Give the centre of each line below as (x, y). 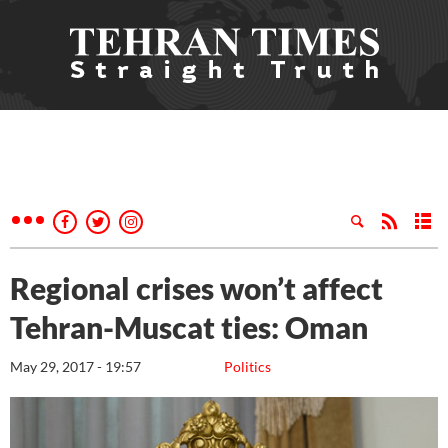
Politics (247, 366)
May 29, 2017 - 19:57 (75, 366)
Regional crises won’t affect (196, 288)
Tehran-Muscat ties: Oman (189, 327)
